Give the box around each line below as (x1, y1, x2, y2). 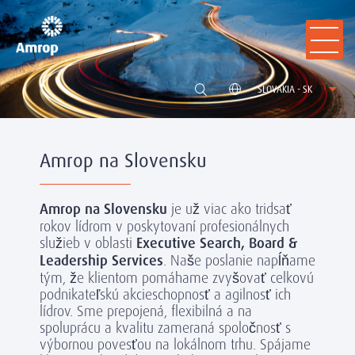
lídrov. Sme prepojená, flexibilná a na (40, 302, 252, 321)
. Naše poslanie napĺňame (163, 251, 315, 270)
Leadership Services (40, 251, 163, 271)
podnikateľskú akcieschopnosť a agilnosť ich (40, 285, 291, 304)
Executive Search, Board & (136, 234, 297, 254)
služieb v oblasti (40, 234, 136, 253)
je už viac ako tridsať (171, 200, 292, 219)
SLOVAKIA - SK (258, 82, 312, 96)
